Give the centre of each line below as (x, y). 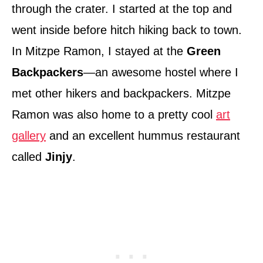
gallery (29, 136)
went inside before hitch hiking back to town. (127, 30)
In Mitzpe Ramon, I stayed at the (99, 51)
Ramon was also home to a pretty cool (114, 115)
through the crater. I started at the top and (122, 9)
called (28, 157)
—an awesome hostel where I (161, 73)
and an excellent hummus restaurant (143, 136)
